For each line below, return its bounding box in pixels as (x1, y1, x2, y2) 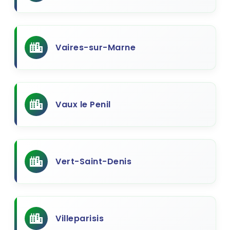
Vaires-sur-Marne (55, 42, 136, 53)
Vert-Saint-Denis (55, 156, 131, 167)
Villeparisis (55, 213, 104, 224)
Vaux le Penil (55, 99, 111, 110)
